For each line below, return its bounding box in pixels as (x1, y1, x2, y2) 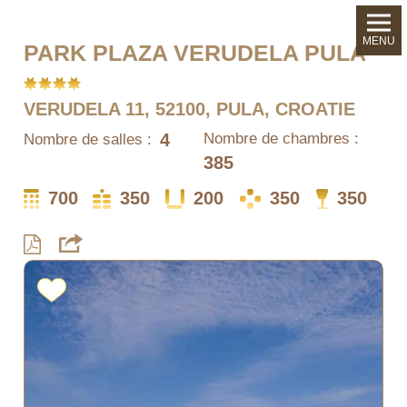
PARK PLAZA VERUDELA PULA (24, 40, 367, 65)
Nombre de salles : (24, 130, 153, 148)
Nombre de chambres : (203, 130, 359, 147)
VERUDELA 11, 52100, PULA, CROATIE (24, 99, 356, 119)
